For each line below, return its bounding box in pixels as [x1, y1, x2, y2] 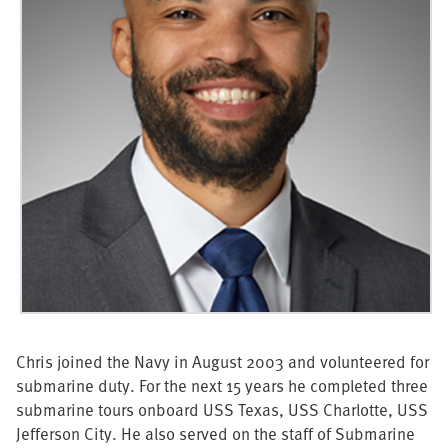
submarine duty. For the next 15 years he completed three [16, 372, 428, 398]
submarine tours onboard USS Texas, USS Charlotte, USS [16, 396, 428, 422]
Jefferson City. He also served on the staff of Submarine [16, 420, 415, 446]
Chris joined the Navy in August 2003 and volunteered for [16, 348, 429, 374]
